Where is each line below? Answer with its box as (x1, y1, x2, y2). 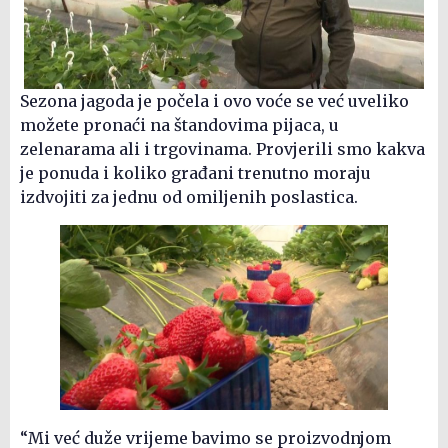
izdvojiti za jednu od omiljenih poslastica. (20, 186, 358, 207)
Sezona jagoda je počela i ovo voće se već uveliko (20, 90, 409, 111)
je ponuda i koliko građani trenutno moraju (20, 162, 371, 183)
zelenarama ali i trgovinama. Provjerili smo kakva (20, 138, 425, 159)
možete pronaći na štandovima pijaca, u (20, 114, 339, 135)
